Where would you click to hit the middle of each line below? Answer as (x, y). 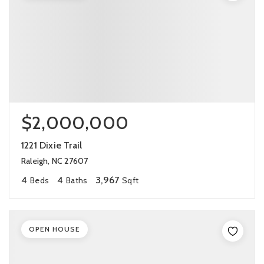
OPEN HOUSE (55, 229)
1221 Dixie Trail (52, 145)
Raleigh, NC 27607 (55, 161)
